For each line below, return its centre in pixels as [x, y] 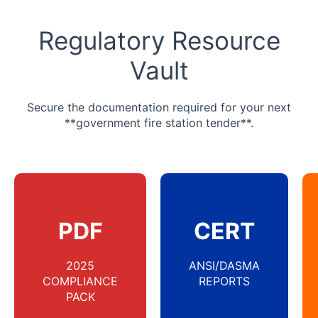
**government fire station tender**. [159, 123]
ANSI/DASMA [224, 266]
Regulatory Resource [159, 41]
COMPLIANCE [80, 281]
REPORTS [224, 281]
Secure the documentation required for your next [159, 108]
